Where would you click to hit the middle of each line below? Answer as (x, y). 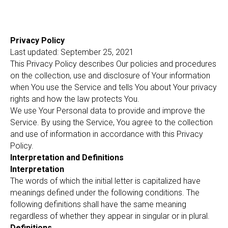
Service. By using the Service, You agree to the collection (111, 122)
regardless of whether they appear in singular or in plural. (110, 216)
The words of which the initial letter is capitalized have (105, 181)
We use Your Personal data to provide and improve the (108, 111)
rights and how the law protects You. (75, 99)
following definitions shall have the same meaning (98, 204)
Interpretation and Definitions (67, 158)
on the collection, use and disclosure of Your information (110, 76)
